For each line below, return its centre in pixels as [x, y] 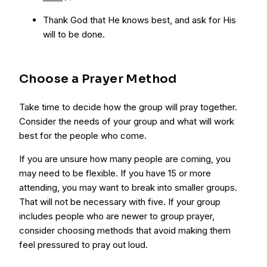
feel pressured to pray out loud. [83, 245]
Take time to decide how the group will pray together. [128, 107]
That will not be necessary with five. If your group [120, 202]
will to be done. [74, 34]
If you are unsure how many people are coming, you [125, 159]
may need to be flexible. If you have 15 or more [115, 173]
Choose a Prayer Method [98, 79]
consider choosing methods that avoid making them [125, 230]
